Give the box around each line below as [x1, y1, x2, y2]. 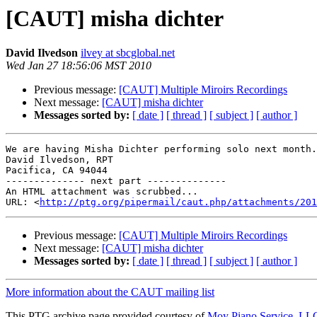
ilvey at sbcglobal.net [81, 47, 175, 59]
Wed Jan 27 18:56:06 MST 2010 [6, 59, 151, 72]
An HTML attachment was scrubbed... [6, 186, 198, 197]
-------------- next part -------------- [6, 175, 226, 187]
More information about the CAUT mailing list [6, 286, 214, 299]
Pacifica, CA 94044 [6, 165, 108, 176]
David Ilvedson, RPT [6, 154, 113, 166]
